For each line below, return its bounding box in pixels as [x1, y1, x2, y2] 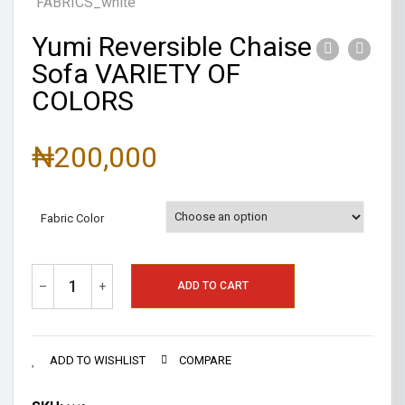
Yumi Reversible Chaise [32, 30, 312, 62]
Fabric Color [41, 211, 104, 225]
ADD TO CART [177, 278, 249, 292]
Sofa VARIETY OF [32, 57, 240, 89]
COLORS [32, 84, 134, 117]
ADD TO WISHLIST [50, 353, 146, 367]
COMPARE [179, 353, 231, 367]
